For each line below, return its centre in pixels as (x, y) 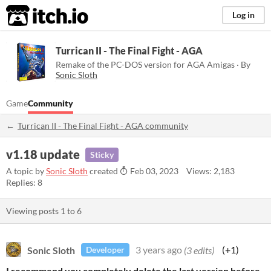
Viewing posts (33, 211)
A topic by (26, 171)
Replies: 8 (24, 182)
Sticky (102, 155)
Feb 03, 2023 (153, 171)
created (104, 171)
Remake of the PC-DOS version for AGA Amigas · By (153, 64)
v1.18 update (43, 155)
